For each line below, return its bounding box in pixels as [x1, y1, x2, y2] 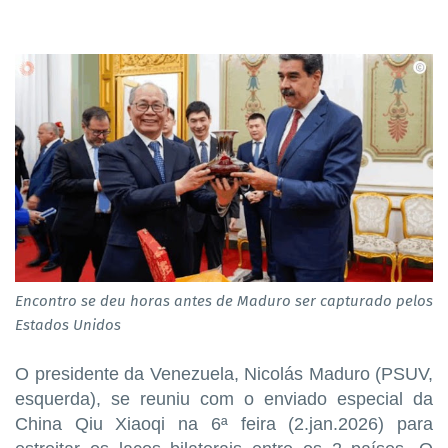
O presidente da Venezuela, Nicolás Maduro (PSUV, [15, 363, 433, 384]
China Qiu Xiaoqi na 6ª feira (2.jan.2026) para [15, 413, 433, 434]
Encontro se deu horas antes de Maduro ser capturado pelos [15, 291, 433, 310]
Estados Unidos [15, 315, 121, 334]
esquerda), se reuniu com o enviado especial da [15, 388, 433, 409]
